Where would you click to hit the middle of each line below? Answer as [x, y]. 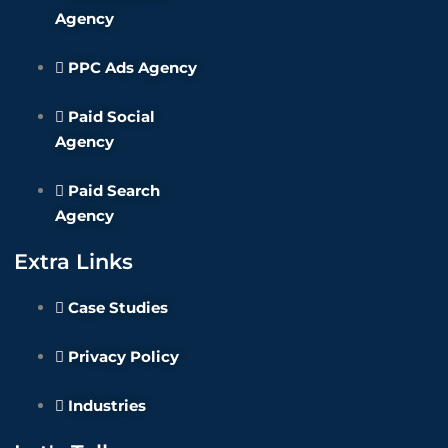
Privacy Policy [123, 356]
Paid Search [114, 190]
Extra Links [73, 261]
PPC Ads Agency [132, 67]
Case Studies [118, 307]
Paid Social [111, 116]
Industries [107, 405]
